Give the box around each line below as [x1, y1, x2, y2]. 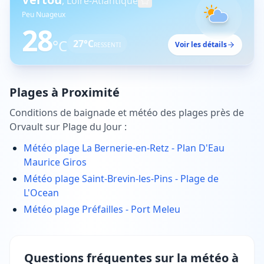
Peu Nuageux [22, 9, 65, 19]
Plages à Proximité [9, 84, 120, 100]
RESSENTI [93, 41, 121, 49]
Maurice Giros [24, 156, 87, 169]
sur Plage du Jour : [43, 120, 127, 133]
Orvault [9, 120, 43, 133]
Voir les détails [175, 39, 227, 49]
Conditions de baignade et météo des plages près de [9, 106, 244, 119]
